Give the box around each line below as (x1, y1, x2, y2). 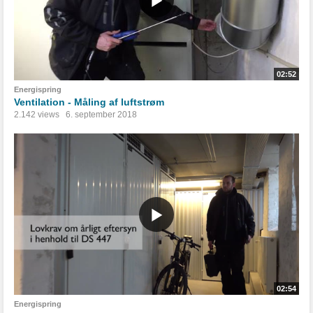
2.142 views (14, 110, 59, 120)
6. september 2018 (66, 110, 137, 120)
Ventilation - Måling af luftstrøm (14, 96, 164, 108)
